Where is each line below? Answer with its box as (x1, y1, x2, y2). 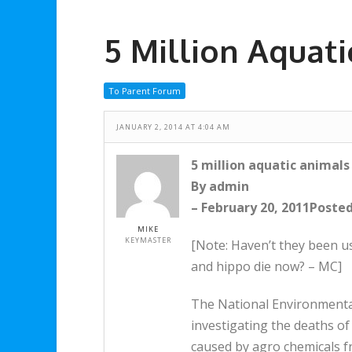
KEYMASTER (124, 235, 171, 245)
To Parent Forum (108, 85, 181, 97)
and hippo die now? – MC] (191, 258, 342, 275)
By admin (191, 178, 249, 195)
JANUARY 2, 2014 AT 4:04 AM (116, 122, 230, 132)
